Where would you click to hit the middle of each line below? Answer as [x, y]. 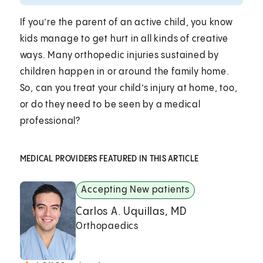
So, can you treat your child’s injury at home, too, [129, 88]
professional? [50, 121]
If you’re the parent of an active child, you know [126, 22]
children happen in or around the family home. [124, 72]
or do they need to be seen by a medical [110, 104]
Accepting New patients [136, 190]
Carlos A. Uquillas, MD [131, 211]
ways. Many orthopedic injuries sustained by [119, 55]
